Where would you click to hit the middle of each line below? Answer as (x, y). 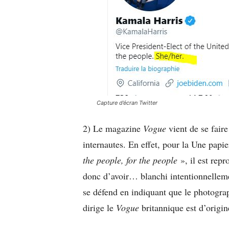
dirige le (99, 207)
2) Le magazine (113, 128)
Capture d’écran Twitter (127, 102)
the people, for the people (132, 160)
